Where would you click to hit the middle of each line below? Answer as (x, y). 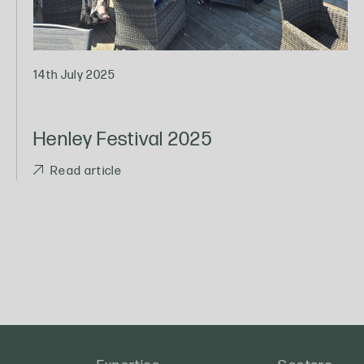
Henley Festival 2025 (123, 139)
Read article (87, 171)
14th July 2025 (74, 75)
